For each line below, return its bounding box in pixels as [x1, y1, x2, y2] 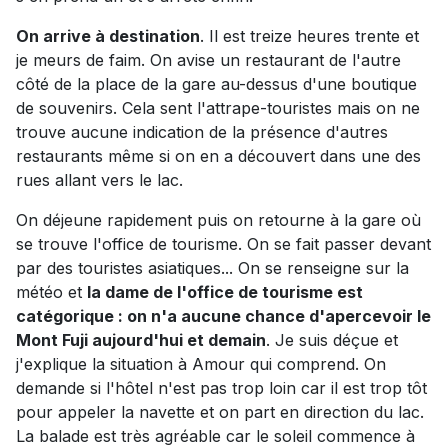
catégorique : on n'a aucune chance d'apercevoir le [16, 305, 431, 326]
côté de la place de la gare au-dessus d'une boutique [16, 73, 417, 94]
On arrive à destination [16, 25, 200, 46]
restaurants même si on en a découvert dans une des [16, 145, 421, 166]
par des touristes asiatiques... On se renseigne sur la [16, 257, 409, 278]
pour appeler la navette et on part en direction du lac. [16, 401, 424, 422]
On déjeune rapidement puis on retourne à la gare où [16, 209, 421, 230]
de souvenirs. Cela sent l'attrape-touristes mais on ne [16, 97, 420, 118]
